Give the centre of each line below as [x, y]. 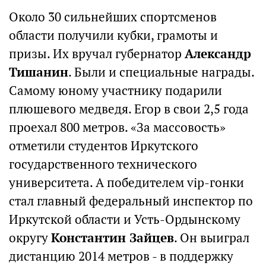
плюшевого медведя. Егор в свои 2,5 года [129, 109]
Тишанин [39, 72]
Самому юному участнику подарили [115, 91]
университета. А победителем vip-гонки [126, 183]
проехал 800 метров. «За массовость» [117, 127]
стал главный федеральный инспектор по [131, 201]
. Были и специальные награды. [161, 72]
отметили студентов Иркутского [104, 146]
